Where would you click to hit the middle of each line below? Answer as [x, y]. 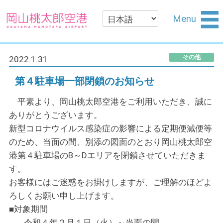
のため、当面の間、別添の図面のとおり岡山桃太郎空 [110, 142]
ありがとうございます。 [55, 115]
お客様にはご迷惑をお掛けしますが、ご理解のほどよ [110, 182]
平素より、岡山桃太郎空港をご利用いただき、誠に [110, 102]
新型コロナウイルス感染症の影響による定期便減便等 [110, 129]
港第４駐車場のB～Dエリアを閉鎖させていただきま [107, 156]
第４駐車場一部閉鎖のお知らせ [85, 81]
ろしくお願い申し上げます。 [64, 196]
